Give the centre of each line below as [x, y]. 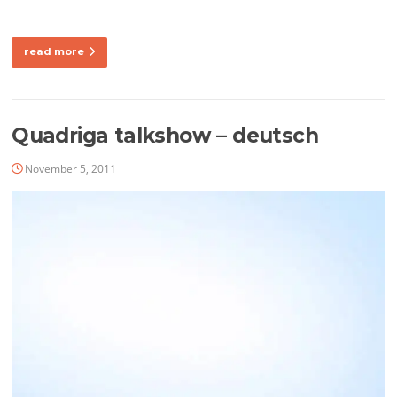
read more [54, 52]
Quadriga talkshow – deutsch [165, 136]
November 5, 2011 [71, 169]
